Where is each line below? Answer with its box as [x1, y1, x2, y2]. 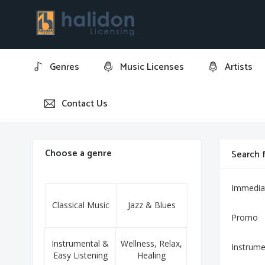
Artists [225, 59, 253, 75]
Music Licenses [120, 59, 185, 75]
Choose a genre [45, 146, 112, 161]
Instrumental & [51, 238, 109, 249]
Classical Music [52, 199, 110, 211]
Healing [137, 250, 166, 261]
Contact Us [62, 96, 108, 112]
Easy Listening [53, 250, 108, 261]
